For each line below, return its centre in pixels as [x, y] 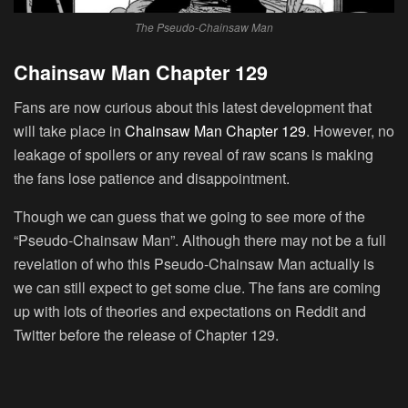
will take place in [69, 131]
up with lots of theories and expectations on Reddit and [190, 311]
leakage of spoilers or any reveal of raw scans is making [194, 155]
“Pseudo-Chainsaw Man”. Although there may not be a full [200, 240]
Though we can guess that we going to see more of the [189, 217]
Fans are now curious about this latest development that [193, 107]
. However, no [350, 131]
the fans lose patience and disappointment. [152, 178]
